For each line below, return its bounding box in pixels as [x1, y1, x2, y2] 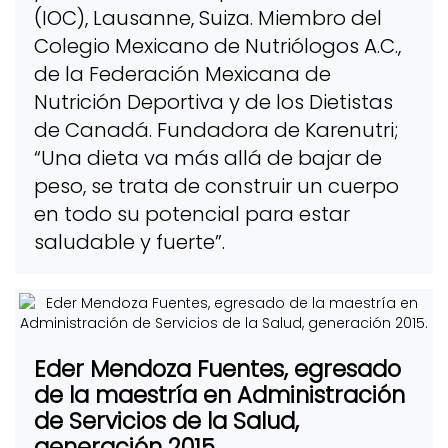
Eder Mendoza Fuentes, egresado [33, 352, 401, 385]
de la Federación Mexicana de [33, 59, 331, 88]
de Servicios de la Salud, [33, 404, 299, 437]
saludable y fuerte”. [33, 227, 225, 256]
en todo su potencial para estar [33, 199, 350, 228]
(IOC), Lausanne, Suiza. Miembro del [33, 3, 382, 32]
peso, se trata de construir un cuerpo [33, 171, 399, 200]
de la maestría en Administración [33, 378, 405, 411]
